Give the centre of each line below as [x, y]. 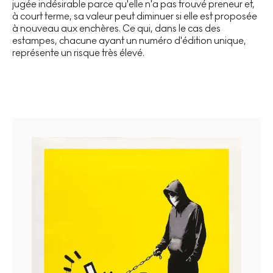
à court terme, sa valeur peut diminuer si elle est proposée [135, 16]
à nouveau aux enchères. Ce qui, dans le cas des [116, 28]
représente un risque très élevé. [78, 52]
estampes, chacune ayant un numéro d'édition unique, [129, 40]
